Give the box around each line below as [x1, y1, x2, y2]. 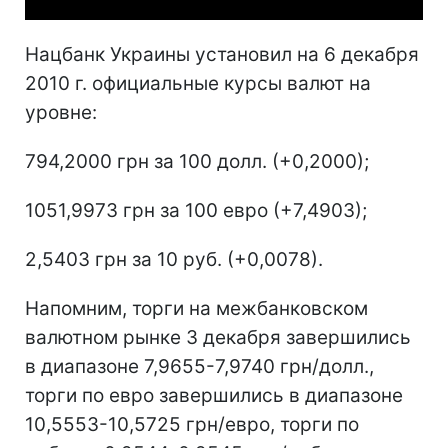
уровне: [25, 100, 97, 124]
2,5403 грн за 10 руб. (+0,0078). [25, 247, 323, 271]
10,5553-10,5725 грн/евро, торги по [25, 412, 359, 436]
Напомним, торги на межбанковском [25, 296, 368, 320]
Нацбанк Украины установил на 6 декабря [25, 42, 419, 66]
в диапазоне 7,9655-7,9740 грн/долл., [25, 354, 374, 378]
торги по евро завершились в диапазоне [25, 383, 403, 407]
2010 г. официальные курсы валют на [25, 71, 371, 95]
